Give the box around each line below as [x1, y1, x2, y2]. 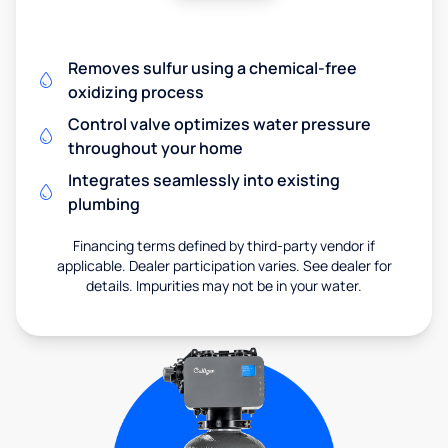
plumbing [68, 193, 140, 216]
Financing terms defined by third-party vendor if [73, 236, 375, 256]
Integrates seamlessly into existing [68, 169, 340, 192]
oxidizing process [68, 81, 204, 104]
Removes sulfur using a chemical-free [68, 57, 357, 80]
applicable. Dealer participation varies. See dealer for [56, 256, 392, 276]
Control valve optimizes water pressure [68, 113, 371, 136]
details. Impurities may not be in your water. [86, 276, 362, 296]
